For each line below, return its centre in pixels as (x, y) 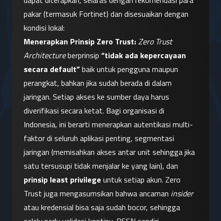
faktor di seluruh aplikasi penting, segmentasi (99, 138)
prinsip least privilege (62, 180)
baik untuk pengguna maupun (129, 69)
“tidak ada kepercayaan (144, 55)
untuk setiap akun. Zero (141, 180)
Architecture (45, 55)
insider (182, 194)
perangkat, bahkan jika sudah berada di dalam (98, 83)
